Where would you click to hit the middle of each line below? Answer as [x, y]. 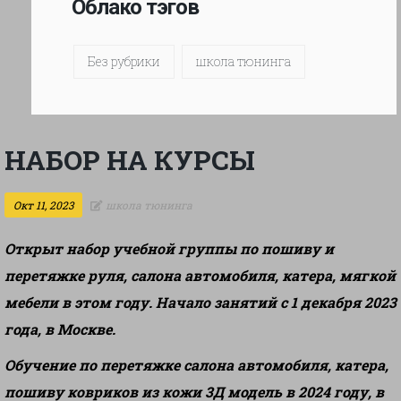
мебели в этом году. [80, 302]
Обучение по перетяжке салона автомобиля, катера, [196, 365]
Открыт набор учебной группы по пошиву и [169, 248]
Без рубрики [124, 61]
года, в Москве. [60, 329]
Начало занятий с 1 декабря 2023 [276, 302]
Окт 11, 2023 [43, 205]
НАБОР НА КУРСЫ [130, 160]
